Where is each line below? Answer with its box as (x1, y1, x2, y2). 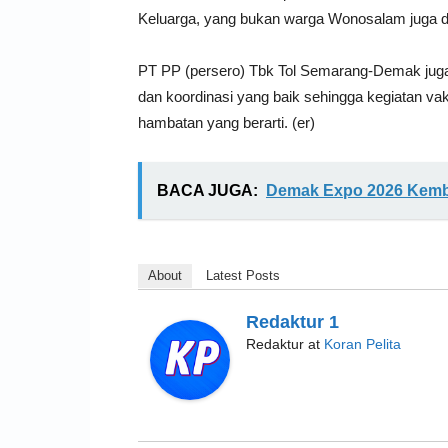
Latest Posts (206, 267, 280, 283)
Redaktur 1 (246, 311, 339, 332)
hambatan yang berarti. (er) (138, 113, 315, 131)
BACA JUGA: (157, 181, 258, 199)
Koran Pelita (324, 335, 401, 352)
